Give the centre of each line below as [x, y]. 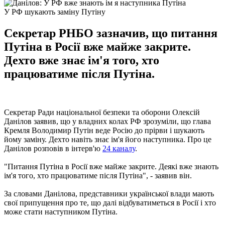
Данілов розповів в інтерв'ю [53, 148]
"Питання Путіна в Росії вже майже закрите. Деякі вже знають [111, 166]
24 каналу [119, 148]
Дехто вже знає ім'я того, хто [82, 60]
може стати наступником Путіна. [61, 211]
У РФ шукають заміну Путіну [55, 12]
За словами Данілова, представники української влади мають [109, 193]
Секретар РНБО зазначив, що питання [111, 33]
